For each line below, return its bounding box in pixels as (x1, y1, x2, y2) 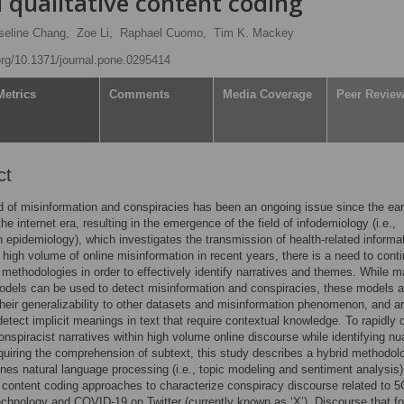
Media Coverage (223, 87, 312, 101)
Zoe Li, (77, 26, 113, 40)
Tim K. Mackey (214, 26, 294, 40)
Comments (109, 87, 170, 101)
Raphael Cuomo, (120, 26, 207, 40)
